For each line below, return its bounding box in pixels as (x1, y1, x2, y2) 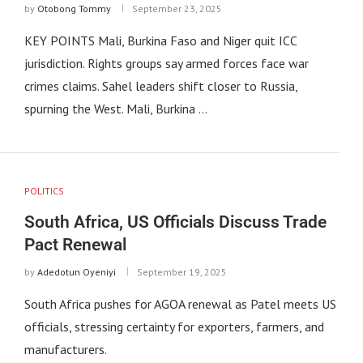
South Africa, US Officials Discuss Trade (23, 212, 327, 233)
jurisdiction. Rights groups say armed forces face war (23, 55, 309, 72)
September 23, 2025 (131, 2, 222, 15)
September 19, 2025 (136, 266, 227, 279)
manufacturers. (23, 341, 107, 358)
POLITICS (23, 185, 64, 198)
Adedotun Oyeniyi (36, 266, 116, 279)
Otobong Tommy (36, 2, 111, 15)
